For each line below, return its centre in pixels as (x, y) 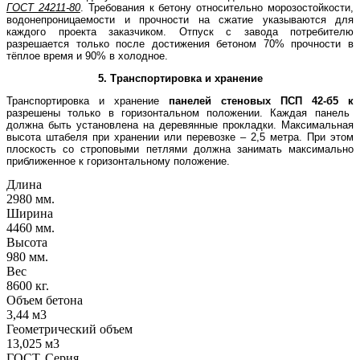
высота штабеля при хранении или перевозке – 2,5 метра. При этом (180, 137)
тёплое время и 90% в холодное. (87, 55)
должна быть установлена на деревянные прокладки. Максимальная (180, 125)
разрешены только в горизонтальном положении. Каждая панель (178, 112)
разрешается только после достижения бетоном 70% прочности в (180, 43)
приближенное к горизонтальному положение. (118, 161)
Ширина (30, 213)
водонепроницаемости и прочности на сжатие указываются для (180, 19)
